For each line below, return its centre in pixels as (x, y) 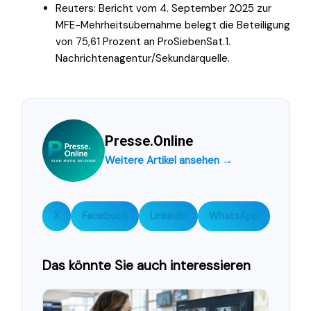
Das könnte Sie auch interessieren (146, 265)
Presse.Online (149, 141)
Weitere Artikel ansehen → (169, 160)
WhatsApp (234, 216)
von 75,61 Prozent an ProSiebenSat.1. (143, 41)
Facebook (105, 216)
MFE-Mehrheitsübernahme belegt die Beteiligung (173, 25)
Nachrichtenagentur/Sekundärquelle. (143, 58)
